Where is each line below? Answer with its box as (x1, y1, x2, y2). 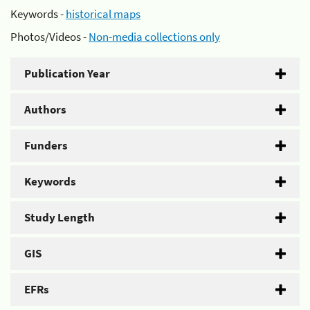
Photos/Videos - (10, 29, 89, 44)
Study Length (24, 210, 95, 225)
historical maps (66, 6, 140, 21)
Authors (24, 102, 66, 117)
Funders (24, 138, 68, 153)
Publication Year (24, 66, 110, 81)
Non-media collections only (89, 29, 220, 44)
